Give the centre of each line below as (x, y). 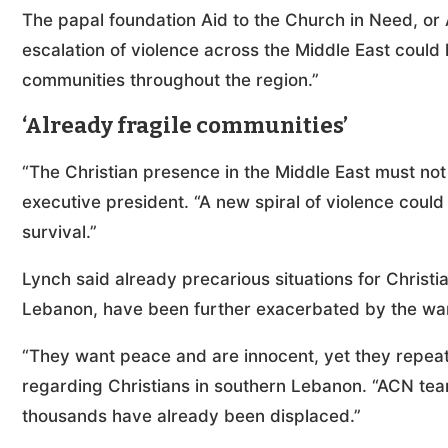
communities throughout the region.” (170, 79)
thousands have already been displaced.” (191, 415)
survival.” (59, 231)
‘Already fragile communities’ (185, 125)
